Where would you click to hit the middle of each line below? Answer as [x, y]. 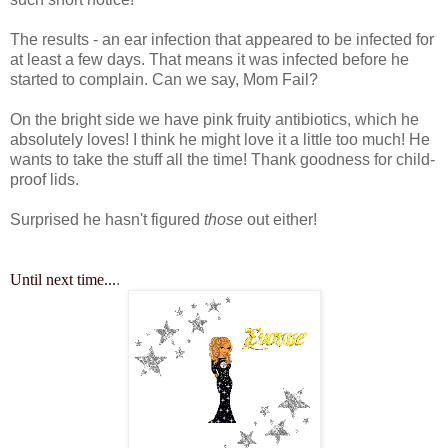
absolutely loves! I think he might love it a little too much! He [220, 140]
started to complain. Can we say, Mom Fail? [164, 80]
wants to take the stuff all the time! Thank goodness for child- [222, 160]
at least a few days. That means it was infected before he [209, 60]
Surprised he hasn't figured [107, 220]
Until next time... [63, 280]
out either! [280, 220]
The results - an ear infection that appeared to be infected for [222, 40]
